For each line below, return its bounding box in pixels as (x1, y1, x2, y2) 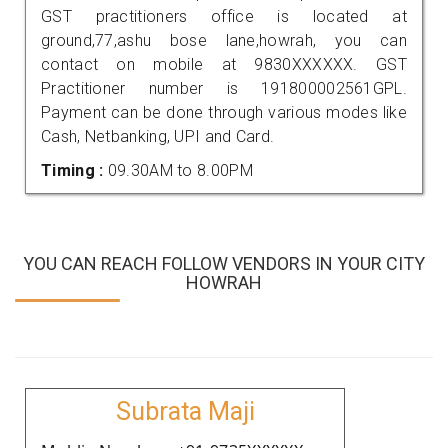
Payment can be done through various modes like (41, 102, 407, 122)
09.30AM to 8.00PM (107, 160, 253, 180)
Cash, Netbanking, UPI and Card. (41, 126, 275, 146)
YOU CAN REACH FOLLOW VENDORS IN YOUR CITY (23, 252, 425, 274)
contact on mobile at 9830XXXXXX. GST (41, 54, 407, 74)
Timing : (41, 160, 108, 180)
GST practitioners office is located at (41, 6, 407, 26)
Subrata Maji (115, 396, 255, 426)
